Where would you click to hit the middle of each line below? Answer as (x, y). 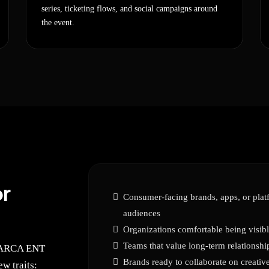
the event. (58, 23)
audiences (141, 213)
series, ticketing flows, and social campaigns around (129, 9)
